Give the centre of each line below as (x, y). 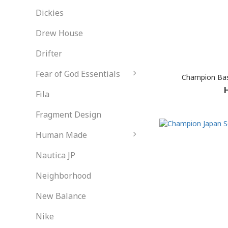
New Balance (61, 196)
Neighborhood (63, 176)
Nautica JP (55, 155)
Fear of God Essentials (78, 74)
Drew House (59, 33)
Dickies (50, 13)
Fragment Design (68, 115)
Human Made (61, 135)
